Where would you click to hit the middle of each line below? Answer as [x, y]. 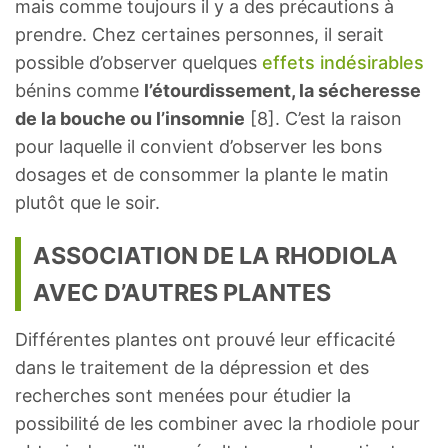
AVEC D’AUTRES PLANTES [182, 292]
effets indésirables [343, 62]
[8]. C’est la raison [323, 118]
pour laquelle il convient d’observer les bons [198, 146]
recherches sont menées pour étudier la [183, 395]
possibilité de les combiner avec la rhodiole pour [217, 423]
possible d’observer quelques [138, 62]
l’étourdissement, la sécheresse [282, 90]
